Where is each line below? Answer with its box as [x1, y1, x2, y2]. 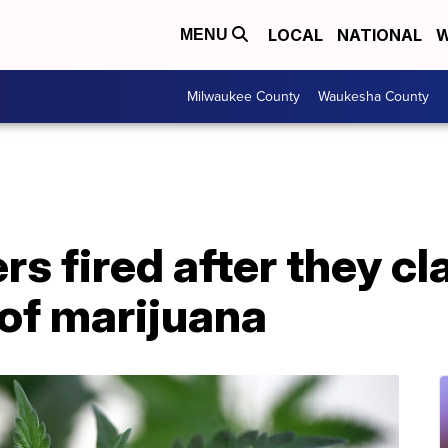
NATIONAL [337, 25, 422, 45]
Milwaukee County [187, 86, 300, 107]
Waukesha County [318, 86, 429, 107]
